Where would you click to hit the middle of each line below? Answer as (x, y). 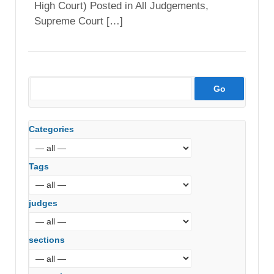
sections (47, 239)
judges (43, 203)
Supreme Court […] (79, 21)
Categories (51, 129)
